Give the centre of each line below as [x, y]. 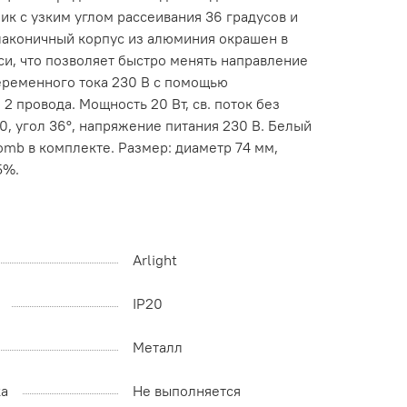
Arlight [155, 260]
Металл [158, 347]
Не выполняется [187, 391]
